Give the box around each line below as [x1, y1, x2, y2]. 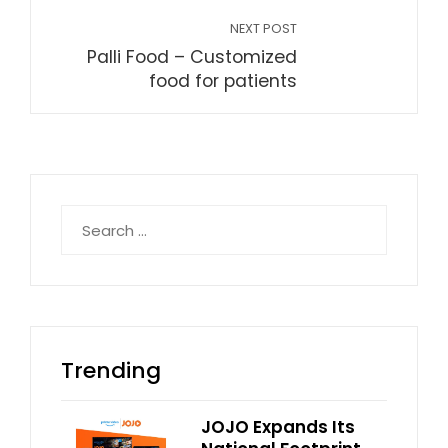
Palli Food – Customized [87, 45, 297, 69]
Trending [61, 355, 161, 386]
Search [60, 205, 112, 226]
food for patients [149, 69, 297, 93]
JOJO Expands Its [201, 415, 355, 439]
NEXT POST [230, 20, 297, 37]
